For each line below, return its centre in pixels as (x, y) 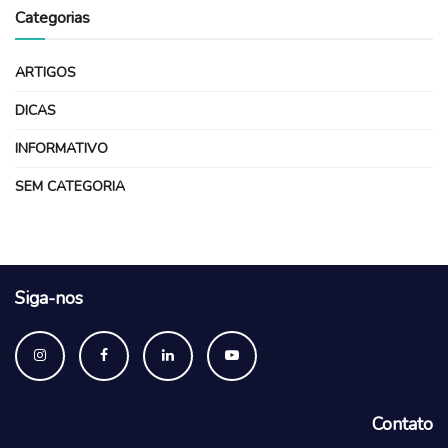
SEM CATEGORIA (70, 187)
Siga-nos (49, 298)
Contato (402, 424)
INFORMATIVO (61, 149)
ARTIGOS (45, 73)
